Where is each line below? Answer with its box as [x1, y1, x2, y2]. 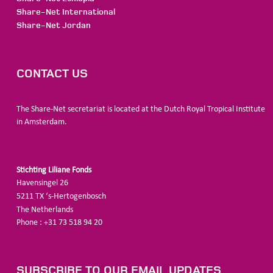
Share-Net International [16, 7, 115, 17]
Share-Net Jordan [16, 20, 91, 30]
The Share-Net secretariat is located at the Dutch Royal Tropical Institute [16, 105, 265, 114]
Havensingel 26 [16, 179, 68, 188]
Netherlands [31, 205, 73, 214]
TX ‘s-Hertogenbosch [35, 192, 106, 201]
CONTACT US [16, 66, 88, 80]
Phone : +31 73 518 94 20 [16, 218, 102, 227]
